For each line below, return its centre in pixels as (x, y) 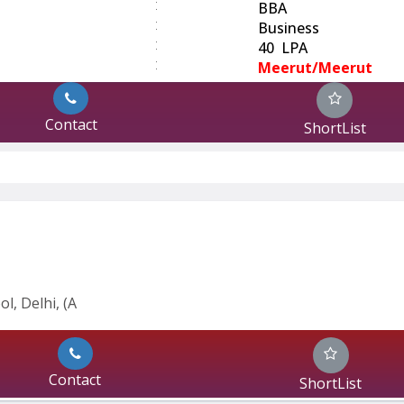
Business (289, 28)
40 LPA (283, 48)
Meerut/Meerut (315, 68)
